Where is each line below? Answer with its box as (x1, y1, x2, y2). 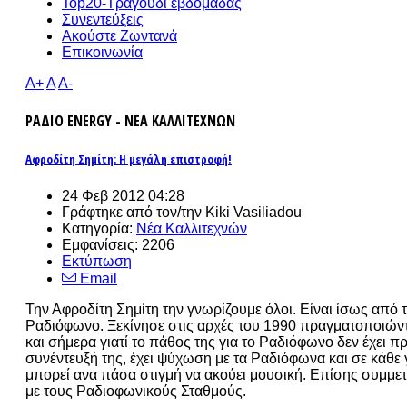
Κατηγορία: (62, 220, 136, 236)
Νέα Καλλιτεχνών (136, 220, 247, 236)
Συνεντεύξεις (62, 12, 144, 27)
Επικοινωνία (62, 45, 143, 60)
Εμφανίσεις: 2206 (62, 236, 174, 253)
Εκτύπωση (62, 253, 132, 269)
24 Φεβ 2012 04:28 (62, 187, 184, 203)
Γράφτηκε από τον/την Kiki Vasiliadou (62, 203, 302, 220)
